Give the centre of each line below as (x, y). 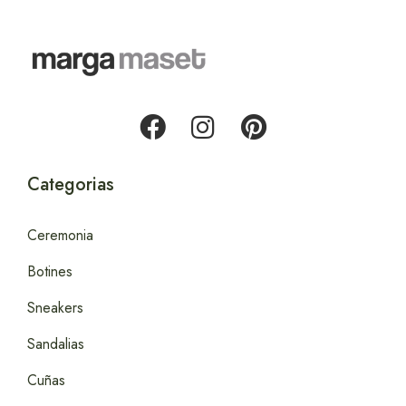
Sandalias (56, 344)
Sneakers (55, 308)
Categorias (71, 185)
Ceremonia (60, 236)
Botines (50, 272)
